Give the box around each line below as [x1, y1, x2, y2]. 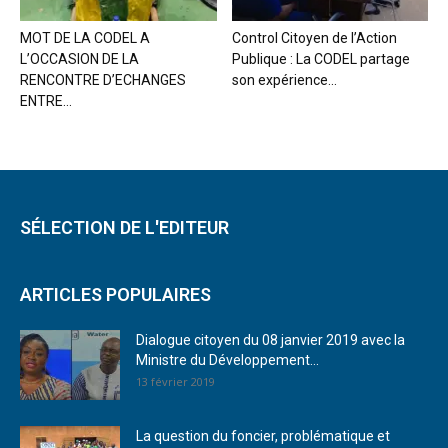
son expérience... [231, 71, 337, 88]
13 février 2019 [136, 373, 215, 389]
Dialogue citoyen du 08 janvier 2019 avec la [136, 331, 405, 348]
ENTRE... [20, 92, 72, 109]
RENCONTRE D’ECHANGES [20, 71, 186, 88]
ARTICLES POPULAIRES [20, 283, 211, 305]
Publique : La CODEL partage [231, 50, 410, 67]
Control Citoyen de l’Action [231, 29, 397, 46]
